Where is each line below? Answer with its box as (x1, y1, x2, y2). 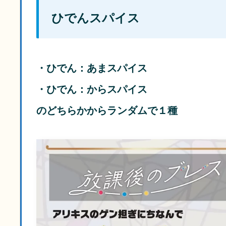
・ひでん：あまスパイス (36, 63, 147, 74)
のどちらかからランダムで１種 (36, 105, 178, 117)
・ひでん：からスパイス (36, 84, 147, 95)
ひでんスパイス (51, 11, 140, 25)
